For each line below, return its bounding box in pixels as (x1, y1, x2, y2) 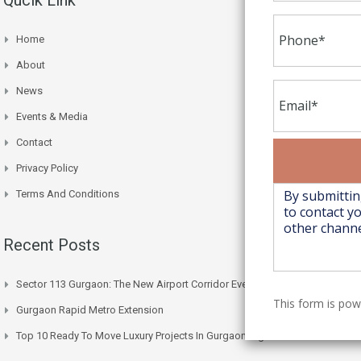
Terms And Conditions (16, 187, 119, 200)
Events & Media (16, 110, 88, 122)
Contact (16, 135, 52, 148)
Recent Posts (3, 234, 100, 255)
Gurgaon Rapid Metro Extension (16, 303, 164, 316)
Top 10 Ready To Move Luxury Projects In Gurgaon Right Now (16, 329, 297, 342)
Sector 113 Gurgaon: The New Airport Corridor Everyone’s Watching (16, 277, 326, 290)
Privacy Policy (16, 161, 78, 174)
